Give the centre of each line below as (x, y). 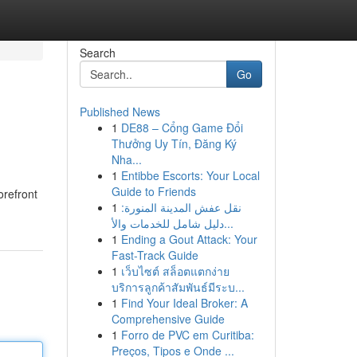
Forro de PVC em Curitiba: (187, 335)
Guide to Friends (153, 191)
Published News (120, 112)
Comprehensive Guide (168, 319)
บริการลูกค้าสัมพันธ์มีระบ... (178, 287)
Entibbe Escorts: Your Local (190, 175)
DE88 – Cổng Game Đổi (182, 127)
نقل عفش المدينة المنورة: (181, 207)
